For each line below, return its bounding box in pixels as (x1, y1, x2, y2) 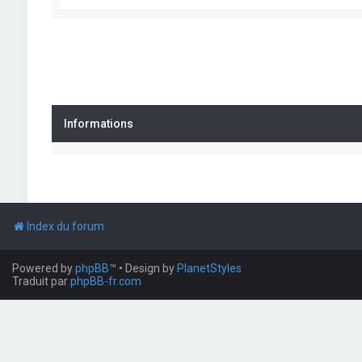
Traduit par (12, 275, 70, 288)
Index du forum (27, 220, 104, 233)
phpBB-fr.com (70, 275, 141, 288)
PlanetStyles (177, 262, 242, 275)
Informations (63, 117, 133, 130)
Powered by (12, 262, 75, 275)
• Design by (119, 262, 177, 275)
